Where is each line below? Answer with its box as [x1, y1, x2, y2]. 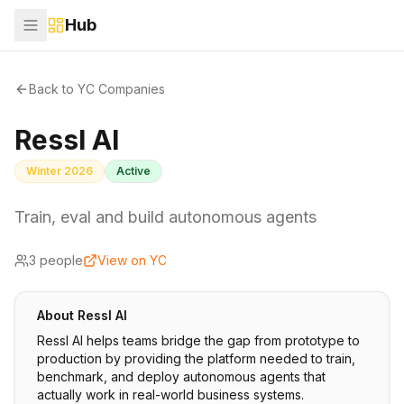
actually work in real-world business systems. [37, 387, 304, 402]
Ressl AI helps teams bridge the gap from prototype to [37, 333, 360, 348]
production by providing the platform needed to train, [37, 351, 355, 366]
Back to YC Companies [29, 81, 165, 96]
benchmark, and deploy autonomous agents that [37, 369, 326, 384]
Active [116, 164, 151, 178]
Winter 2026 [26, 164, 93, 178]
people [36, 252, 83, 268]
